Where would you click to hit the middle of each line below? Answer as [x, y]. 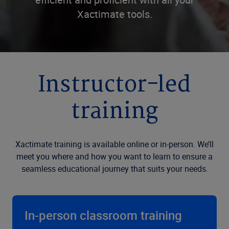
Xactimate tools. [114, 14]
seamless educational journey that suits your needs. [114, 169]
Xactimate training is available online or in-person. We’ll [114, 144]
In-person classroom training [103, 215]
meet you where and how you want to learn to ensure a [114, 156]
